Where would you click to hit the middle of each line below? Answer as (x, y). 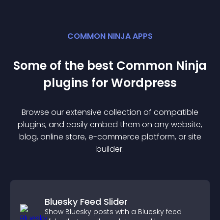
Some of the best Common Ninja (110, 66)
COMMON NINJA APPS (110, 36)
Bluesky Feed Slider (86, 202)
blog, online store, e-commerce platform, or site (110, 137)
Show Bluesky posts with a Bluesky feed (113, 212)
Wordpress (144, 83)
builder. (110, 149)
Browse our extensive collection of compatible (110, 112)
